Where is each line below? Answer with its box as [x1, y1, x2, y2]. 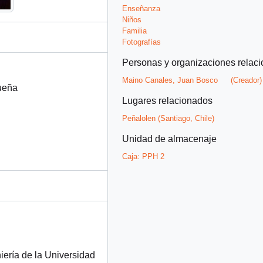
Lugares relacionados [122, 95, 213, 106]
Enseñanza [122, 4, 160, 13]
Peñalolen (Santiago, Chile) [122, 113, 214, 123]
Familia [122, 26, 147, 35]
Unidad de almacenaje [122, 133, 217, 144]
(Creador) [231, 75, 262, 85]
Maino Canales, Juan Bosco [122, 75, 218, 85]
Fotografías [122, 37, 161, 46]
